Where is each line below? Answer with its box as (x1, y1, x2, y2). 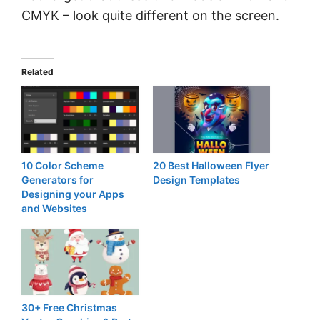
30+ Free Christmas (21, 301, 117, 314)
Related (21, 66, 54, 78)
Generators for (21, 173, 94, 186)
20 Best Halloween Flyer (153, 159, 269, 171)
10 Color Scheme (21, 159, 104, 171)
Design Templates (153, 173, 240, 186)
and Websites (21, 201, 87, 214)
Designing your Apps (21, 187, 124, 200)
